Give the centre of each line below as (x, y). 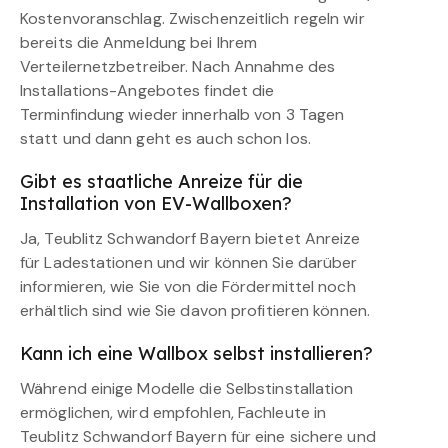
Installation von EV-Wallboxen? (156, 203)
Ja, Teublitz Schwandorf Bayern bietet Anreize (190, 238)
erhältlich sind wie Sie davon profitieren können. (195, 310)
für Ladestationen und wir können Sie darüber (189, 262)
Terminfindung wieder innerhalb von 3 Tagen (182, 114)
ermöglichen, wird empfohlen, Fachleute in (173, 412)
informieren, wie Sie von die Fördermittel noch (188, 286)
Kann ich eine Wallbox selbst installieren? (196, 353)
